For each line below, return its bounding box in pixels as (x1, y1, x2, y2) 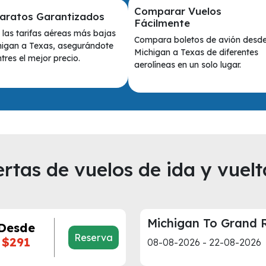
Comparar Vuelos (134, 5, 221, 17)
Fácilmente (134, 17, 190, 29)
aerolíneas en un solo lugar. (134, 59, 241, 70)
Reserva (74, 232, 113, 243)
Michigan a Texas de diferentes (134, 47, 258, 58)
